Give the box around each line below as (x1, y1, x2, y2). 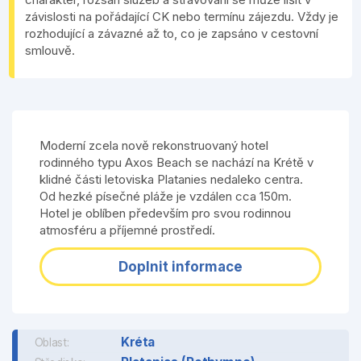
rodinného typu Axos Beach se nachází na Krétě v (39, 155, 313, 171)
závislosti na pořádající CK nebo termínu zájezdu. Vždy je (24, 9, 338, 25)
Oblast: (35, 334, 71, 350)
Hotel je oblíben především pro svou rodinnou (39, 205, 291, 222)
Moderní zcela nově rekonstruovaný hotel (39, 138, 268, 154)
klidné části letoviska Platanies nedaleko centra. (39, 172, 303, 188)
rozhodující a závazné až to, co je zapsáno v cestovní (24, 26, 318, 42)
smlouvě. (24, 43, 75, 59)
